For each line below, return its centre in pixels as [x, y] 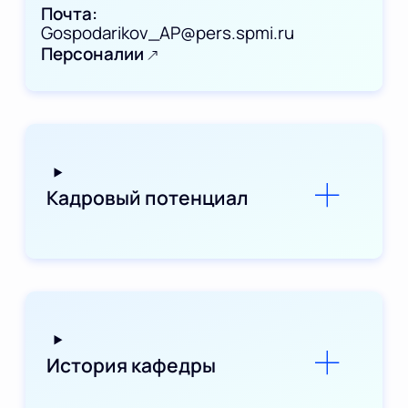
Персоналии [95, 53]
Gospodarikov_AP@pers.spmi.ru [168, 32]
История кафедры [132, 365]
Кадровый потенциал [148, 197]
